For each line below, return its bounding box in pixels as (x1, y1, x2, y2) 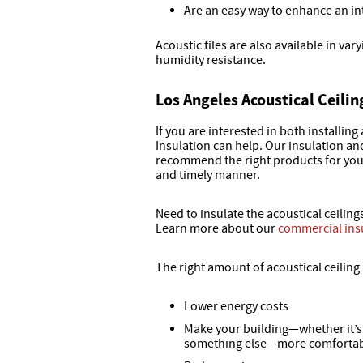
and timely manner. (156, 167, 260, 183)
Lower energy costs (184, 298, 288, 314)
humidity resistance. (156, 52, 266, 68)
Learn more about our (156, 220, 278, 237)
